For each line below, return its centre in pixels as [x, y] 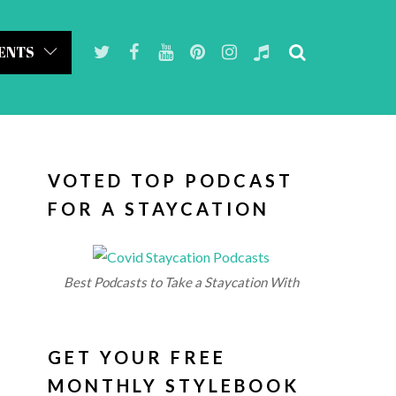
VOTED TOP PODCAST [171, 180]
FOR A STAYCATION [159, 209]
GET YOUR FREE [137, 357]
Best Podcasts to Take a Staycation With [182, 282]
